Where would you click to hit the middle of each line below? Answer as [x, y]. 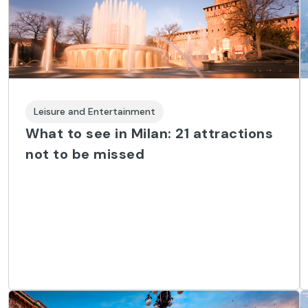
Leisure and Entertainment [95, 111]
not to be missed [85, 154]
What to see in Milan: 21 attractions [149, 133]
